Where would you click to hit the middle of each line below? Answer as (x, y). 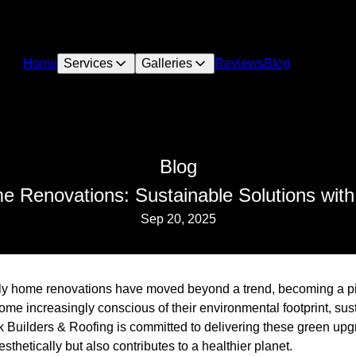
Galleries (166, 63)
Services (88, 63)
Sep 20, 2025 (178, 219)
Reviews (239, 63)
